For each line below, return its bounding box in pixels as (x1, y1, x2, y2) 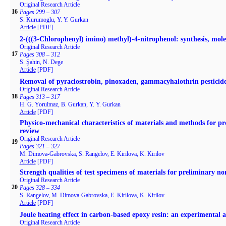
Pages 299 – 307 (19, 9, 60, 16)
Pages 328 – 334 (19, 184, 60, 191)
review (19, 127, 39, 135)
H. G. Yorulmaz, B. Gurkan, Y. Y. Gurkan (19, 101, 121, 108)
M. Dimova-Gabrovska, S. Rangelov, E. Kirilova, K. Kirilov (19, 150, 164, 157)
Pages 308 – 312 (19, 51, 60, 58)
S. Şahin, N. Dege (19, 59, 63, 66)
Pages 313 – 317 (19, 93, 60, 100)
